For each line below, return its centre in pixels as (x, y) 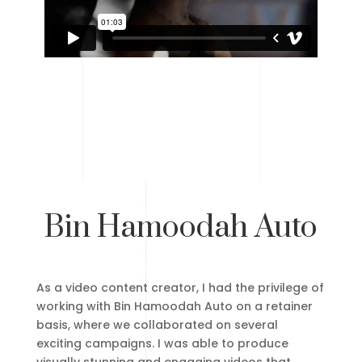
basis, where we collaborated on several (157, 325)
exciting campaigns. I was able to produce (162, 343)
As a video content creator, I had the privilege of (180, 288)
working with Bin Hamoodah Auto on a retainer (174, 306)
